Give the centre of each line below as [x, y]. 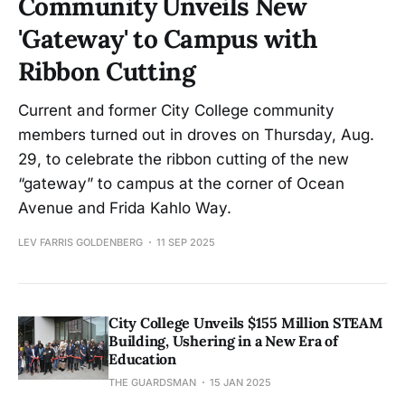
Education [142, 358]
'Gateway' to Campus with [168, 38]
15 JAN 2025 [240, 382]
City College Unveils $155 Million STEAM [246, 322]
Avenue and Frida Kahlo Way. [125, 207]
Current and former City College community [176, 110]
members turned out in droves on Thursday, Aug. [196, 134]
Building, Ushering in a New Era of [223, 340]
